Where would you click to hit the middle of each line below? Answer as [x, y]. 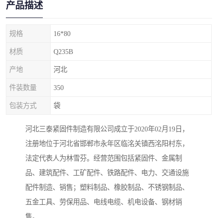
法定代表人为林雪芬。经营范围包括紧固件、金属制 [104, 158]
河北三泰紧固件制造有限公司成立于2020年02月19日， [107, 129]
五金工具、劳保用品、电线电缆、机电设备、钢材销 [104, 202]
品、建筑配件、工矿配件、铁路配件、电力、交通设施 [107, 173]
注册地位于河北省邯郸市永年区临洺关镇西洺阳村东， [107, 144]
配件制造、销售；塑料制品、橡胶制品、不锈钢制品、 [107, 188]
